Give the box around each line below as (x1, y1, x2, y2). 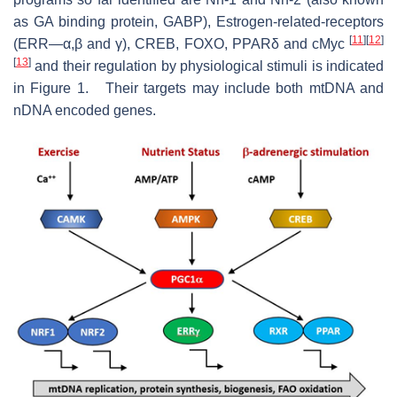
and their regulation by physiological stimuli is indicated (31, 58, 384, 74)
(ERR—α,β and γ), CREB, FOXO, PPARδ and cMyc (13, 35, 349, 51)
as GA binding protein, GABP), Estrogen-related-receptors (13, 13, 384, 29)
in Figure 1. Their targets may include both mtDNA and (13, 80, 384, 96)
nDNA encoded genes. (13, 102, 156, 118)
